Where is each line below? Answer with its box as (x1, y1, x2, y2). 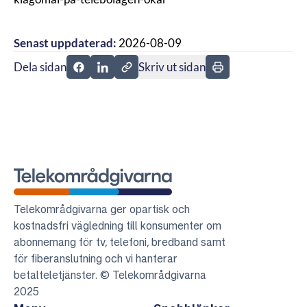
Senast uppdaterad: (14, 36, 116, 50)
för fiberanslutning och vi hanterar (14, 251, 177, 265)
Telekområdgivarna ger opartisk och (14, 202, 190, 216)
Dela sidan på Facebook (77, 67, 197, 81)
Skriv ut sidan (138, 60, 206, 74)
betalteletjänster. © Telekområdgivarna (14, 268, 206, 282)
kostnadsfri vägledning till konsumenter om (14, 219, 221, 232)
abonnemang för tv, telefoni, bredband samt (14, 235, 225, 249)
